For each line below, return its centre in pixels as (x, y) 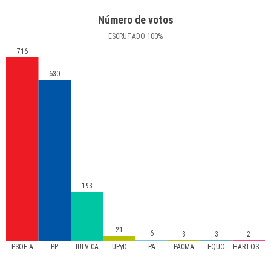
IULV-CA (87, 247)
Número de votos (135, 20)
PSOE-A (22, 247)
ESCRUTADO (127, 36)
